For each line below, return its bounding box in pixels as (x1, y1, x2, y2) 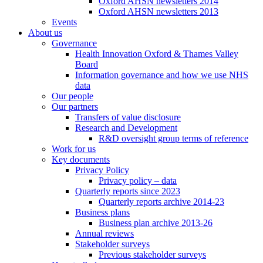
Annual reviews (75, 228, 134, 239)
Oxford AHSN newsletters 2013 (99, 6, 218, 17)
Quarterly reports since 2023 (75, 186, 180, 197)
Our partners (52, 102, 98, 112)
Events (52, 17, 77, 28)
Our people (52, 91, 93, 102)
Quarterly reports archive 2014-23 (99, 197, 224, 207)
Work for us (52, 144, 96, 154)
